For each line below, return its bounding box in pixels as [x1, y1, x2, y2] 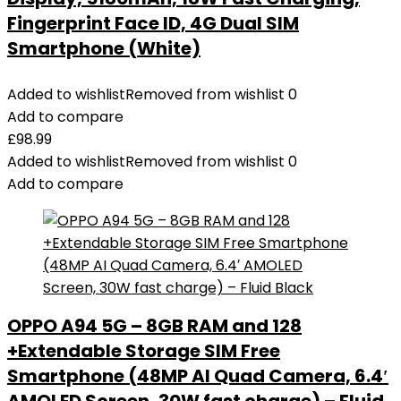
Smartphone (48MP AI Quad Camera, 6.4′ [7, 363, 388, 388]
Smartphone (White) [7, 36, 200, 61]
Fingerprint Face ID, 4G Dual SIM [7, 11, 299, 36]
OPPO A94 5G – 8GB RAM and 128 [7, 313, 302, 338]
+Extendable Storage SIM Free [7, 338, 280, 363]
